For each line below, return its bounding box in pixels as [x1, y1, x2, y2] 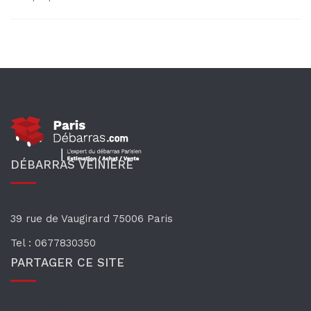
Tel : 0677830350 [10, 236, 96, 249]
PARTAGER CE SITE [10, 255, 124, 269]
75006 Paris [112, 212, 173, 225]
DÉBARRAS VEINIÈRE [10, 157, 133, 171]
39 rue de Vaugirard [10, 212, 112, 225]
